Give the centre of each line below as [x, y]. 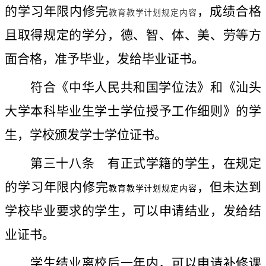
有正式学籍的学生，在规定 [178, 164]
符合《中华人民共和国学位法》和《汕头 [146, 88]
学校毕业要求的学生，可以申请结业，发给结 [133, 211]
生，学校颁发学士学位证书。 [86, 135]
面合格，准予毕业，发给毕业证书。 [104, 59]
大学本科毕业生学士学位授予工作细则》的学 [133, 111]
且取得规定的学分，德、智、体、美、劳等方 [133, 35]
